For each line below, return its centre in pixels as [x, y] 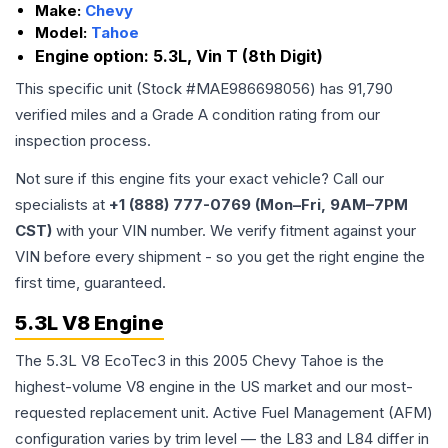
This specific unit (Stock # [105, 88]
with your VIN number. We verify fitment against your [234, 230]
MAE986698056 [253, 88]
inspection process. [83, 140]
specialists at [62, 204]
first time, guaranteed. [90, 282]
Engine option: [94, 56]
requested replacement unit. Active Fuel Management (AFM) [224, 412]
